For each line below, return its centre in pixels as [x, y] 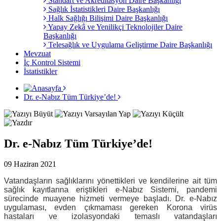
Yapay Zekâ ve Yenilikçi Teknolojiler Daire [114, 27]
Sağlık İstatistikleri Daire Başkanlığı [103, 9]
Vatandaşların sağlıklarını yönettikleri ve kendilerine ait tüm [110, 181]
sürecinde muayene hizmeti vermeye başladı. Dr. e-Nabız [110, 199]
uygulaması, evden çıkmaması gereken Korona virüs [110, 208]
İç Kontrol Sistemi [52, 62]
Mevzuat [37, 53]
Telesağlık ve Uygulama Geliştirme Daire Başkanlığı [129, 44]
